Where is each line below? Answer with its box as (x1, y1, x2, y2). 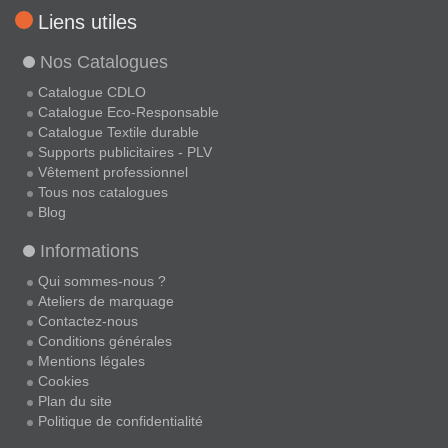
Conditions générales (38, 333, 172, 350)
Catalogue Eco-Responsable (38, 104, 219, 121)
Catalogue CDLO (38, 84, 146, 101)
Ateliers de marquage (38, 293, 174, 310)
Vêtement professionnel (38, 164, 188, 181)
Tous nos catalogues (38, 184, 168, 201)
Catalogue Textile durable (38, 124, 199, 141)
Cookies (38, 373, 89, 390)
